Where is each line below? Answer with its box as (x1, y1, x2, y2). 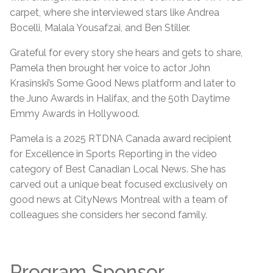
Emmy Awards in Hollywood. (10, 108, 142, 120)
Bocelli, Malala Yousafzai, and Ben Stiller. (10, 22, 190, 34)
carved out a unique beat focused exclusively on (10, 179, 227, 191)
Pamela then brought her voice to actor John (10, 62, 210, 74)
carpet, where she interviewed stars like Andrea (10, 7, 219, 19)
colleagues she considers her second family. (10, 209, 210, 221)
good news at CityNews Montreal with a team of (10, 194, 228, 206)
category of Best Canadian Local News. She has (10, 163, 226, 175)
